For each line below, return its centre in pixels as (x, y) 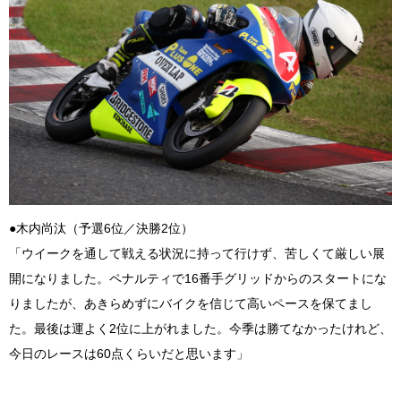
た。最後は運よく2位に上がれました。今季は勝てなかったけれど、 (200, 329)
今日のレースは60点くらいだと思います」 (129, 354)
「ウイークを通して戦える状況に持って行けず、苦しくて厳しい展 (197, 254)
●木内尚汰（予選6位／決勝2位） (101, 229)
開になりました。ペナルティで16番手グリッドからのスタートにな (198, 279)
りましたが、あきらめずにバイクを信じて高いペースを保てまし (191, 304)
